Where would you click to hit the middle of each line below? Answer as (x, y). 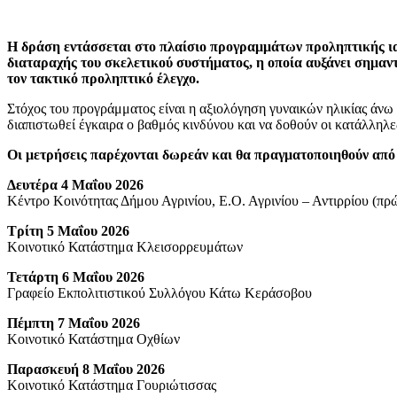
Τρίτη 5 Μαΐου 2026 (68, 230)
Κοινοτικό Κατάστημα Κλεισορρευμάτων (125, 246)
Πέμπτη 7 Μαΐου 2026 (74, 323)
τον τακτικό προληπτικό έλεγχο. (103, 78)
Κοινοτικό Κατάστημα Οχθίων (93, 339)
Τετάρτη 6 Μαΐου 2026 (76, 276)
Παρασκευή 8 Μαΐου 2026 (86, 369)
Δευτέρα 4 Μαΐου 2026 (75, 184)
